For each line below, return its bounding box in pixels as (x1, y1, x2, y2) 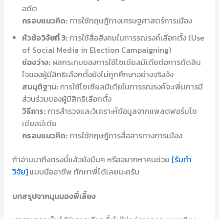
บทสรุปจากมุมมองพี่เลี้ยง (12, 190, 96, 202)
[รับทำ (171, 153, 192, 165)
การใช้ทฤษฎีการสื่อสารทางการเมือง (67, 129, 182, 141)
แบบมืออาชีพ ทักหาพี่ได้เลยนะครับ (27, 165, 139, 177)
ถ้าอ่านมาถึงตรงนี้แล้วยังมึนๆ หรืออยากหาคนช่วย (12, 153, 172, 165)
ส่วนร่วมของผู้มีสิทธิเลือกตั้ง (22, 92, 111, 105)
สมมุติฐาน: (22, 80, 58, 92)
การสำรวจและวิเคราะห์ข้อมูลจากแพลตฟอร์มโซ (45, 105, 197, 117)
